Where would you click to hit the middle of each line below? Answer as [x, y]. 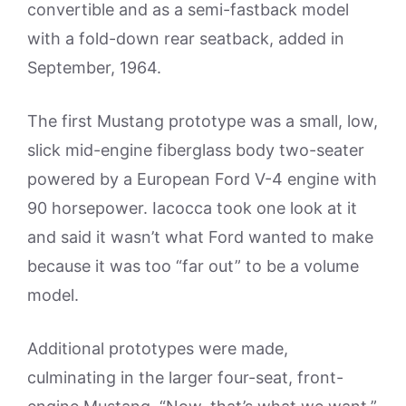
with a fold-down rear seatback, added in [186, 39]
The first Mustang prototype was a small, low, [203, 121]
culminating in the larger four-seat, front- [185, 377]
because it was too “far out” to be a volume [193, 266]
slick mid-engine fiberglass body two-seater [196, 150]
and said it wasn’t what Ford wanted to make [200, 237]
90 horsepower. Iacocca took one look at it [192, 208]
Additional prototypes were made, [158, 348]
